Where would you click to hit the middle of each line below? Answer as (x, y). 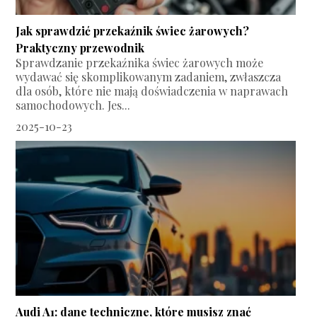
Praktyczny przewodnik (80, 48)
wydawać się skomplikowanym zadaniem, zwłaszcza (149, 77)
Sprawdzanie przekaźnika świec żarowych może (140, 63)
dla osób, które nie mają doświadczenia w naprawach (152, 91)
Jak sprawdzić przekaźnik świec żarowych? (133, 31)
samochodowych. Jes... (73, 105)
